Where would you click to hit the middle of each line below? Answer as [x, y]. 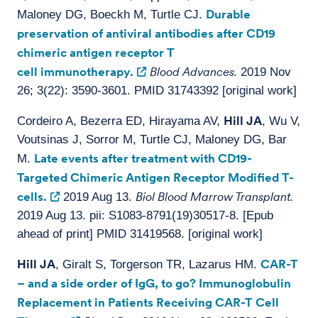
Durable [228, 14]
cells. [32, 197]
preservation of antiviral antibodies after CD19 [146, 33]
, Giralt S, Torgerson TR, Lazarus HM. [158, 264]
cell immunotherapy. [75, 72]
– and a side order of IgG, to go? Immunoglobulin [154, 283]
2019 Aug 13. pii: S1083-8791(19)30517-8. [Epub [145, 215]
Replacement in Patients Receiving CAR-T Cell [148, 302]
